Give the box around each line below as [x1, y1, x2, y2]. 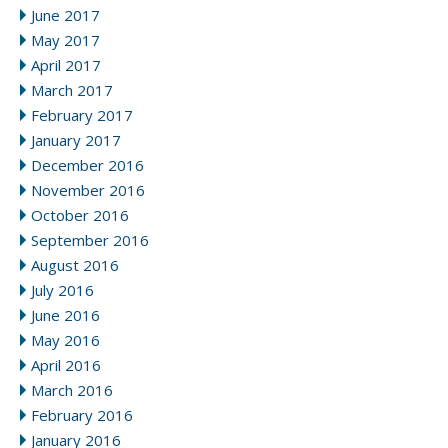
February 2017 [31, 105, 133, 126]
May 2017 [31, 30, 100, 51]
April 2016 [31, 355, 101, 376]
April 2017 [31, 55, 101, 76]
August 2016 [31, 255, 119, 276]
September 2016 [31, 230, 149, 251]
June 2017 [31, 5, 100, 26]
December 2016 [31, 155, 144, 176]
